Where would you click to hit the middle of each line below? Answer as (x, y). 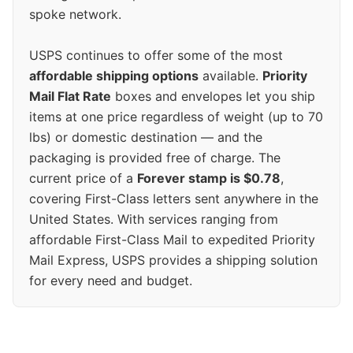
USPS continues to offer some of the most (156, 56)
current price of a (83, 178)
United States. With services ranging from (154, 219)
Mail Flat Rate (70, 97)
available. (230, 76)
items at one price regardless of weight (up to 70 (176, 117)
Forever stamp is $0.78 (209, 178)
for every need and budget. (111, 281)
